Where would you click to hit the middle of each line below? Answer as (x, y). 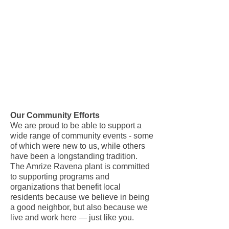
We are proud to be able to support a (76, 125)
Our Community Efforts (55, 115)
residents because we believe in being (80, 197)
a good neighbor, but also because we (79, 207)
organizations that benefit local (65, 187)
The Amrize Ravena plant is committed (80, 166)
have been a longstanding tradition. (74, 156)
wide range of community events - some (82, 136)
